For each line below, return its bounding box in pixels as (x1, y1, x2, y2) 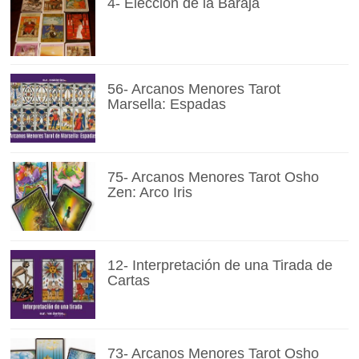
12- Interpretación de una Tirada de (107, 257, 333, 274)
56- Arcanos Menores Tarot (107, 81, 280, 98)
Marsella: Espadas (107, 96, 226, 113)
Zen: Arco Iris (107, 184, 192, 201)
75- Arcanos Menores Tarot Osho (107, 169, 319, 186)
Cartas (107, 272, 150, 289)
